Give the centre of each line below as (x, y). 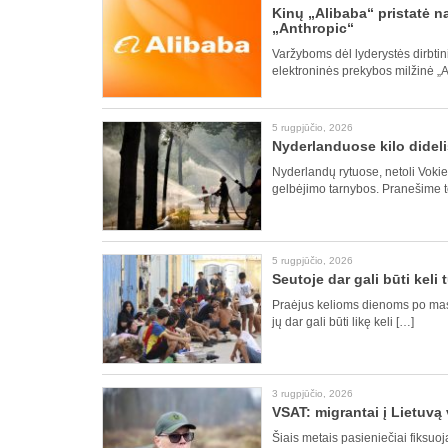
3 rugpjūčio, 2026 (312, 393)
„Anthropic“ (313, 28)
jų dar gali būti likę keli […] (343, 322)
